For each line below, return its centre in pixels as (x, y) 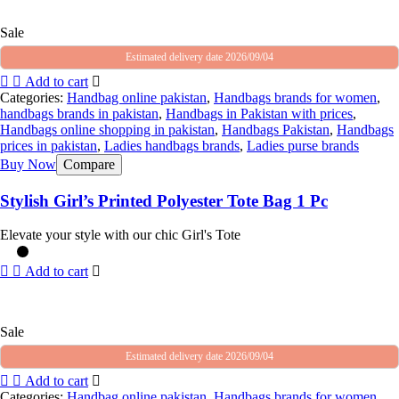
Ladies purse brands (303, 145)
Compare (89, 164)
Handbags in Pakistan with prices (259, 113)
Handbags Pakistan (276, 129)
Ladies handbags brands (172, 145)
